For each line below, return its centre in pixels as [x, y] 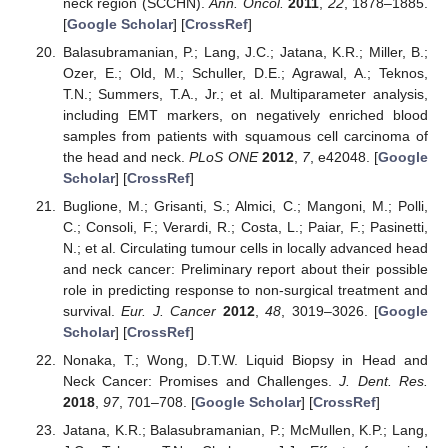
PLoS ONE [223, 156]
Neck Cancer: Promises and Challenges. [201, 381]
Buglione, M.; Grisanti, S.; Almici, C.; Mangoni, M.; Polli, [245, 206]
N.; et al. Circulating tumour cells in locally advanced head [245, 248]
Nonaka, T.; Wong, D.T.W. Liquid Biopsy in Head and [245, 360]
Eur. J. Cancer [169, 311]
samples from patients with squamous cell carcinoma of [245, 135]
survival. [92, 311]
